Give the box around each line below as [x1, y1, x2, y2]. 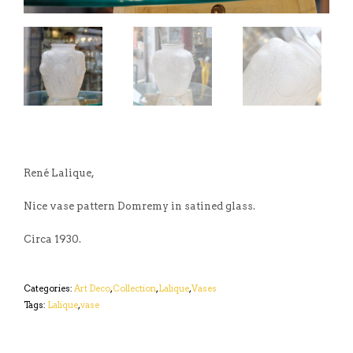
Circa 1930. [24, 233, 81, 246]
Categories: [24, 283, 74, 295]
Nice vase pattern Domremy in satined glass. [24, 200, 255, 213]
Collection [113, 283, 156, 295]
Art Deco [74, 283, 110, 295]
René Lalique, [24, 167, 95, 180]
